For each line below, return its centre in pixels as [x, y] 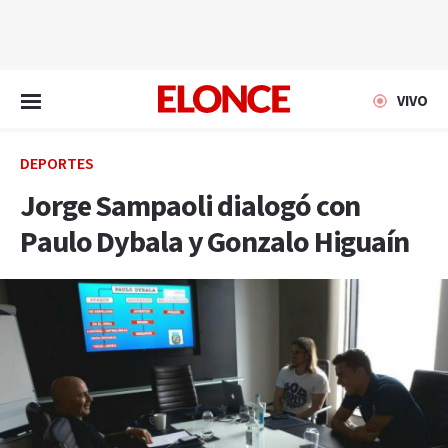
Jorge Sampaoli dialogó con [190, 207]
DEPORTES [57, 164]
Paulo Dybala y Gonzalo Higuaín [214, 243]
